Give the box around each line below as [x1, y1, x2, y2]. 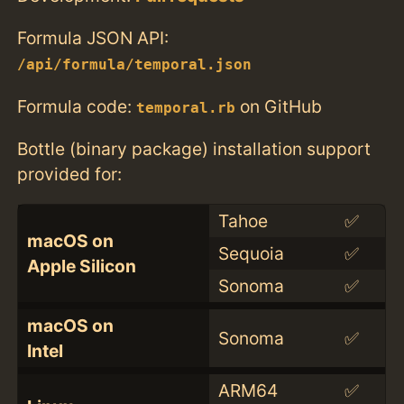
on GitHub [235, 95, 323, 117]
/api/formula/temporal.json [17, 57, 252, 74]
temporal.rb [136, 99, 236, 116]
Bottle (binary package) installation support [17, 137, 372, 160]
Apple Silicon [26, 254, 136, 277]
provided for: [17, 162, 123, 185]
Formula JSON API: [17, 27, 170, 50]
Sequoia [217, 242, 284, 264]
